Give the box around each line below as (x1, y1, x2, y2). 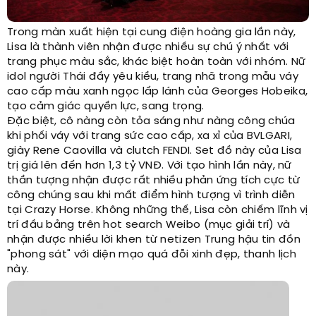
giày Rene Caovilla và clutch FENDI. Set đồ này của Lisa (7, 145, 302, 157)
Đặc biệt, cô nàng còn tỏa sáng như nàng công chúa (7, 115, 296, 127)
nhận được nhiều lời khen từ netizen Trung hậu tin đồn (7, 233, 300, 245)
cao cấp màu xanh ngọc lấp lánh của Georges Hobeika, (7, 85, 308, 97)
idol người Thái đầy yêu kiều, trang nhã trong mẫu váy (7, 71, 298, 83)
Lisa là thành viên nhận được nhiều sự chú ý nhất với (7, 41, 289, 53)
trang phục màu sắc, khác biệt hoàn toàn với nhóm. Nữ (7, 56, 306, 68)
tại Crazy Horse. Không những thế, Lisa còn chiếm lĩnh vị (7, 204, 308, 216)
